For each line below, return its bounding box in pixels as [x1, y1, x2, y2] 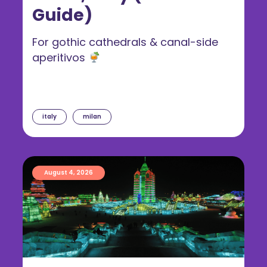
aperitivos [32, 49, 88, 65]
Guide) [32, 3, 92, 27]
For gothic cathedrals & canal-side [32, 34, 218, 49]
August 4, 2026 [44, 167, 93, 177]
